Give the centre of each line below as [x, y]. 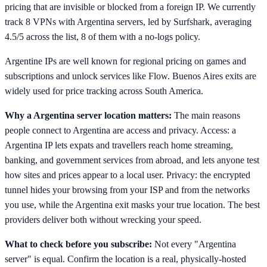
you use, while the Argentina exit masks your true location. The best [132, 205]
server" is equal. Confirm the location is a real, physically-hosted [125, 259]
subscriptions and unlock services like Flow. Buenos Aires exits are [131, 76]
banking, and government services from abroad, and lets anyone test [132, 160]
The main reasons [207, 116]
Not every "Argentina [195, 244]
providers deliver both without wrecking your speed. [103, 220]
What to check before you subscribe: [78, 244]
